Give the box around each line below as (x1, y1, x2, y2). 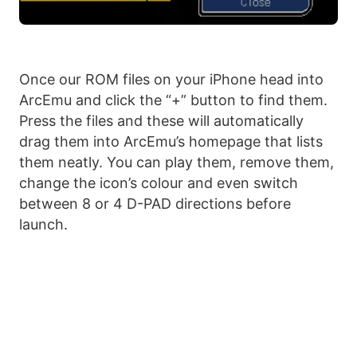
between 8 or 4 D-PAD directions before (19, 194, 291, 212)
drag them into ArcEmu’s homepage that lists (19, 132, 323, 150)
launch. (19, 215, 68, 233)
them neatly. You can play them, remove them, (19, 153, 334, 171)
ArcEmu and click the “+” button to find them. (19, 91, 328, 108)
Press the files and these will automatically (19, 112, 304, 129)
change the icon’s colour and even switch (19, 174, 298, 191)
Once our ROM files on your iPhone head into (19, 70, 324, 88)
